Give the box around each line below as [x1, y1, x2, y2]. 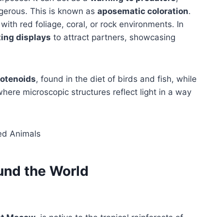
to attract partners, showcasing [51, 32, 175, 42]
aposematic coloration [97, 6, 188, 16]
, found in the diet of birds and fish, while [36, 74, 197, 84]
